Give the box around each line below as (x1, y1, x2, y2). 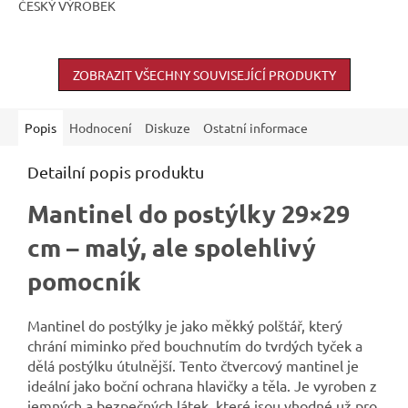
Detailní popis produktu (27, 162, 204, 182)
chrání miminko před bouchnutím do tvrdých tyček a (27, 336, 362, 355)
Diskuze (145, 119, 190, 137)
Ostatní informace (203, 119, 308, 137)
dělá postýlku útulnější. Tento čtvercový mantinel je (27, 356, 359, 375)
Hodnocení (69, 119, 132, 137)
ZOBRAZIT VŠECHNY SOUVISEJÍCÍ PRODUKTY (72, 66, 336, 84)
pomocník (27, 265, 141, 297)
